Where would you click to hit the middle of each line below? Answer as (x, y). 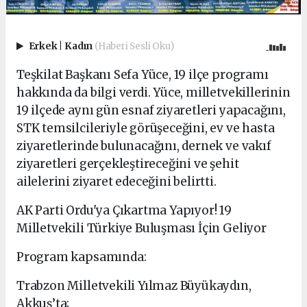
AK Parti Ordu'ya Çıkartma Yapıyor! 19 (124, 211)
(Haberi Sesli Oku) (134, 46)
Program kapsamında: (82, 257)
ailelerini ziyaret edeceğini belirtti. (116, 182)
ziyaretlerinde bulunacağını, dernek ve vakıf (144, 146)
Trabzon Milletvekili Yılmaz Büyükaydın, (134, 286)
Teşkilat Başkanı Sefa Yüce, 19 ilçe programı (143, 75)
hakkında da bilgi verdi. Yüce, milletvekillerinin (153, 93)
